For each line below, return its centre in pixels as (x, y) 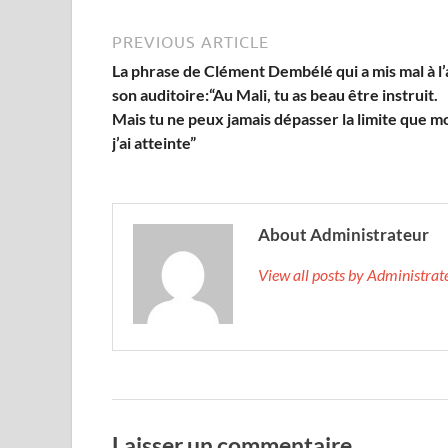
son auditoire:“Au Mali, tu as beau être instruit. (275, 94)
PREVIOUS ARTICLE (190, 41)
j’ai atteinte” (154, 142)
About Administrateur (343, 234)
